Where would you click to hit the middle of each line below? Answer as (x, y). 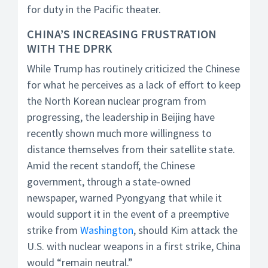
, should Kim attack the (185, 230)
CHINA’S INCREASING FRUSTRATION (122, 34)
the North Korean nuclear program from (117, 101)
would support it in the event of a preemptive (128, 214)
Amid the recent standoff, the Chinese (111, 165)
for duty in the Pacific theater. (94, 9)
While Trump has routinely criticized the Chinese (133, 68)
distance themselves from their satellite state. (131, 149)
